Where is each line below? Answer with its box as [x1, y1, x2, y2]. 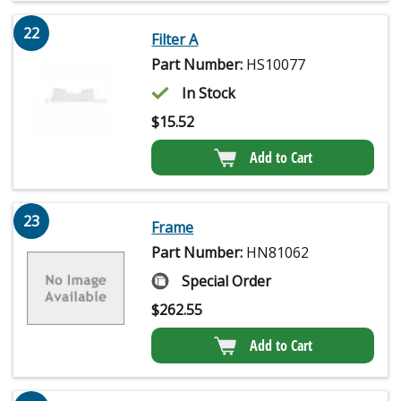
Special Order [182, 271, 272, 292]
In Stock [182, 83, 236, 104]
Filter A [151, 30, 199, 50]
